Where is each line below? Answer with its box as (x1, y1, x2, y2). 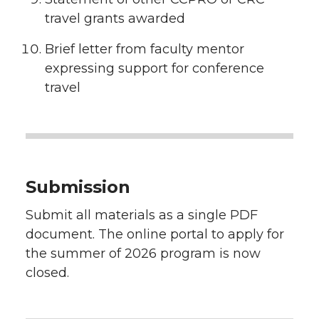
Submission (26, 176, 130, 197)
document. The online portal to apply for (26, 226, 284, 242)
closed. (26, 264, 69, 281)
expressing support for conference (45, 60, 264, 76)
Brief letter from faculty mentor (45, 41, 244, 57)
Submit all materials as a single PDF (26, 206, 258, 223)
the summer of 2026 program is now (26, 245, 261, 261)
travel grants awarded (45, 11, 185, 26)
